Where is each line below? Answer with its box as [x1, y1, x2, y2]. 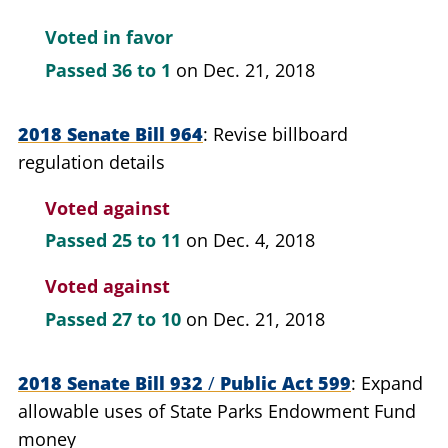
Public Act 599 [215, 370, 351, 395]
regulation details [18, 149, 165, 174]
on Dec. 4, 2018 [186, 228, 315, 252]
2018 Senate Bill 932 [18, 370, 208, 395]
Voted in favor [45, 25, 173, 49]
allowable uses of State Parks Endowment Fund [18, 398, 416, 423]
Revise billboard [213, 121, 348, 146]
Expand [361, 370, 423, 395]
